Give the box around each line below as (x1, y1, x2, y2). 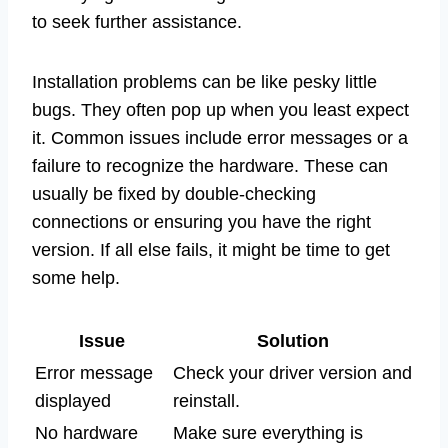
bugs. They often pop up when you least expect (32, 99, 409, 120)
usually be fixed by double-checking (32, 183, 316, 204)
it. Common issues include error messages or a (32, 127, 408, 148)
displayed (35, 390, 111, 411)
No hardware (35, 422, 138, 443)
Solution (257, 330, 329, 351)
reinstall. (173, 390, 240, 411)
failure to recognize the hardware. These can (32, 155, 388, 176)
